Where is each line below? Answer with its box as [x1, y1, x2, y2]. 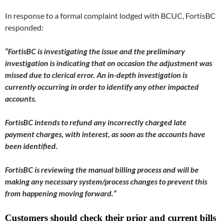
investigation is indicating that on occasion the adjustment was [5, 58, 212, 68]
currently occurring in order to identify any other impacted [5, 82, 199, 91]
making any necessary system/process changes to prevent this [5, 177, 207, 186]
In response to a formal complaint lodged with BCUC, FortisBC [5, 11, 216, 20]
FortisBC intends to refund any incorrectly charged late [5, 117, 186, 127]
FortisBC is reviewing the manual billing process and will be [5, 165, 199, 174]
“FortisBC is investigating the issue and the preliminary [5, 46, 185, 56]
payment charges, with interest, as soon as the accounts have [5, 129, 205, 139]
